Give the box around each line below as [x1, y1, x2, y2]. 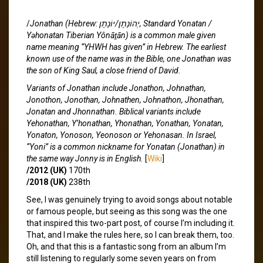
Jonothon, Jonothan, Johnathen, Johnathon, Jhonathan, [26, 95, 224, 104]
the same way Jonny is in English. [26, 153, 143, 163]
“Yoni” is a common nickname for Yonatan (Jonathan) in [26, 141, 225, 151]
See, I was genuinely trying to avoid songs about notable [26, 194, 232, 204]
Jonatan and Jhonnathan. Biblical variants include [26, 106, 201, 116]
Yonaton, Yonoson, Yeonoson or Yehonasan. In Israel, [26, 130, 217, 140]
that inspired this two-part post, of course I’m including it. [26, 218, 235, 228]
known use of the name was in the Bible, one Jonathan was [26, 53, 231, 63]
